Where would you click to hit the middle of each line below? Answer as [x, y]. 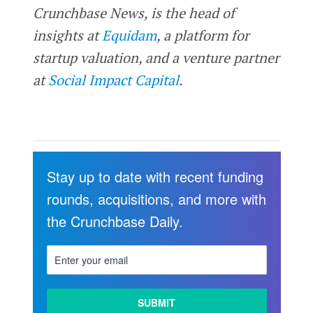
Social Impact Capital [113, 80]
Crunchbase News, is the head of [133, 13]
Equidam [129, 35]
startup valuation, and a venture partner [156, 57]
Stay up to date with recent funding [155, 176]
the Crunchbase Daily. [115, 221]
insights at [67, 35]
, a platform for [203, 35]
